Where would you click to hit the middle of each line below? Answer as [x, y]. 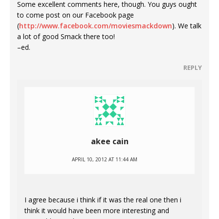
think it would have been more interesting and [97, 211]
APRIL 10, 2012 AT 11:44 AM [105, 160]
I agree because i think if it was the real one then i [103, 200]
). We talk [187, 26]
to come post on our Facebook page [76, 15]
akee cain [109, 142]
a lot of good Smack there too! [66, 37]
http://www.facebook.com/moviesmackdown [96, 26]
